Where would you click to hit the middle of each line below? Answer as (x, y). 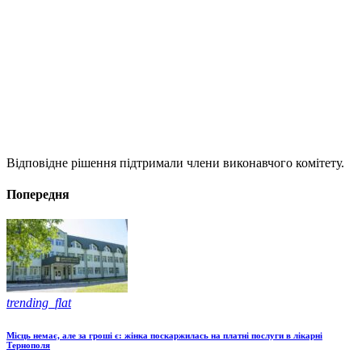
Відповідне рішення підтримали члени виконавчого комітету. (175, 162)
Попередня (38, 195)
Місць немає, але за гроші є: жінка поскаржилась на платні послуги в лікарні (164, 336)
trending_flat (39, 303)
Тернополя (28, 345)
